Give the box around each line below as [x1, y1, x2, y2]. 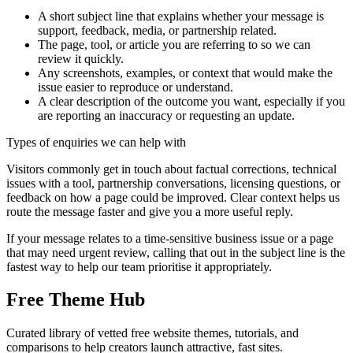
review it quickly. [38, 51, 124, 65]
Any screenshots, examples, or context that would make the [38, 65, 333, 80]
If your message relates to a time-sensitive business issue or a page [6, 231, 333, 245]
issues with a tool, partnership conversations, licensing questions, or [6, 176, 340, 190]
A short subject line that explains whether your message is [38, 9, 324, 23]
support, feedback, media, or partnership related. [38, 23, 277, 37]
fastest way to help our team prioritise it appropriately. [6, 259, 272, 273]
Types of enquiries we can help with [6, 135, 186, 149]
